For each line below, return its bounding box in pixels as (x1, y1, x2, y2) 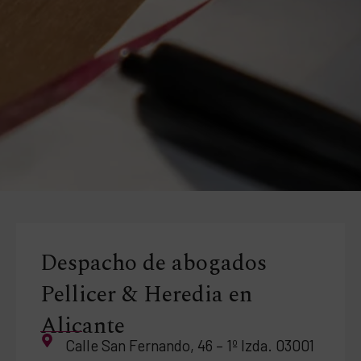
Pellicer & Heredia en (40, 277, 252, 313)
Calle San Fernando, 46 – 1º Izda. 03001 (65, 336, 315, 355)
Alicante (40, 309, 125, 344)
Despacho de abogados (40, 246, 267, 281)
